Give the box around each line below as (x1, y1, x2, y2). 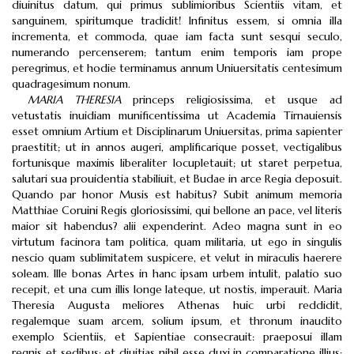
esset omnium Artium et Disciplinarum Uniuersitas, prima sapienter (12, 124, 342, 138)
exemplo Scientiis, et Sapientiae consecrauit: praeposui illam (12, 330, 342, 344)
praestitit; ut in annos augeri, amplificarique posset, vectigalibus (12, 140, 342, 154)
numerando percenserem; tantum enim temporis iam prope (12, 45, 342, 59)
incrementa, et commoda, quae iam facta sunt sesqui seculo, (12, 29, 342, 43)
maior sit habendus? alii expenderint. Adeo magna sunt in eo (12, 219, 342, 233)
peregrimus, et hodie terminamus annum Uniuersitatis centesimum (12, 61, 342, 75)
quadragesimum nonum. (12, 77, 130, 91)
